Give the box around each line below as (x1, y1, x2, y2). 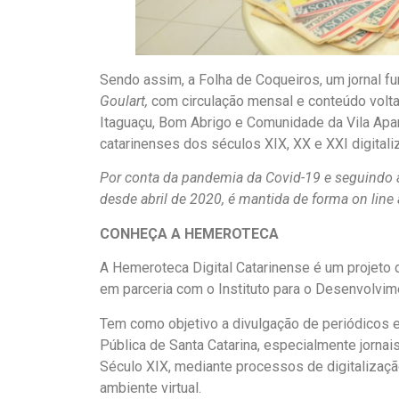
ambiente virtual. (100, 379, 201, 396)
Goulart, (100, 92, 148, 110)
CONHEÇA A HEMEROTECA (100, 224, 279, 242)
